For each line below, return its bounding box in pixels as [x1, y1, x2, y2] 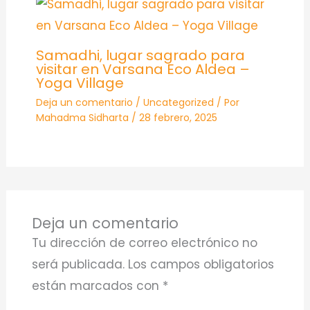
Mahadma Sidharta [35, 111, 131, 125]
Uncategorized [143, 95, 214, 110]
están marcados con [31, 277, 163, 295]
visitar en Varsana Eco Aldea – [35, 60, 250, 80]
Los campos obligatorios [127, 256, 274, 273]
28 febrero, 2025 [138, 111, 217, 125]
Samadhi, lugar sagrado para [35, 46, 245, 66]
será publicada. [31, 256, 125, 273]
